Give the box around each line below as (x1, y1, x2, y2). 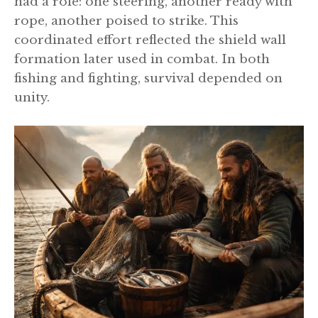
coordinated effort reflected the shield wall (14, 33, 286, 48)
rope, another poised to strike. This (14, 13, 238, 29)
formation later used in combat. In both (14, 52, 270, 67)
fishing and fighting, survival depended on (14, 71, 283, 87)
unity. (14, 90, 50, 106)
